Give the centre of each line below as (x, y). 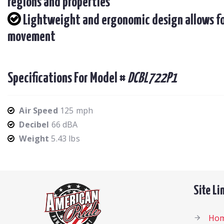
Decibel (34, 124)
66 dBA (64, 124)
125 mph (76, 110)
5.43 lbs (65, 138)
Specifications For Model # (67, 78)
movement (31, 37)
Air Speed (38, 110)
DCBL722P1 (152, 78)
